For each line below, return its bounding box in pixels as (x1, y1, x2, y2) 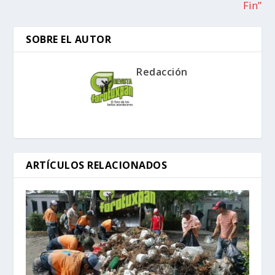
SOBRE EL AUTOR (26, 33, 112, 47)
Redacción (136, 65, 188, 79)
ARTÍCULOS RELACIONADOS (26, 158, 168, 172)
